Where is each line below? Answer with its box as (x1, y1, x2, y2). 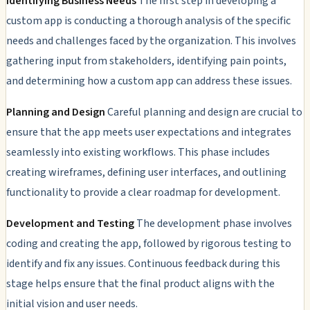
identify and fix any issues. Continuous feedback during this (6, 255, 280, 271)
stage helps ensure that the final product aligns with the (6, 275, 275, 291)
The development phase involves (134, 215, 292, 231)
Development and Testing (6, 215, 134, 231)
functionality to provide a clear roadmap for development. (6, 184, 280, 200)
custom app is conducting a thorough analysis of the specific (6, 12, 291, 28)
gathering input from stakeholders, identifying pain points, (6, 53, 286, 69)
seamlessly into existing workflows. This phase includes (6, 144, 270, 160)
